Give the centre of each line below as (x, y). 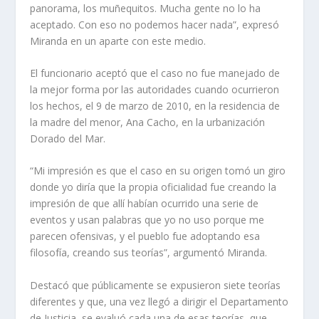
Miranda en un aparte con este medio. (118, 41)
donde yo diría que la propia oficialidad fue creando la (153, 187)
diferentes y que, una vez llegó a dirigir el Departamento (159, 301)
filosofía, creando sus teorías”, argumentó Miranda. (149, 253)
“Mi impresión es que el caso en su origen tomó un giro (158, 171)
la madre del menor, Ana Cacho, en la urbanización (148, 122)
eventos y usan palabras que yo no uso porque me (147, 220)
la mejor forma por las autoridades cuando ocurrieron (155, 89)
